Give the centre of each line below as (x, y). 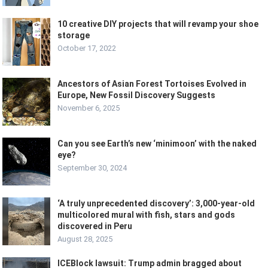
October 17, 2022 (87, 48)
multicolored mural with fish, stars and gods (147, 215)
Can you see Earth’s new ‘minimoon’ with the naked (157, 144)
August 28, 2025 (85, 239)
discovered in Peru (95, 226)
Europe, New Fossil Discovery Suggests (137, 95)
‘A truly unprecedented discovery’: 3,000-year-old (156, 204)
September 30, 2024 (92, 168)
